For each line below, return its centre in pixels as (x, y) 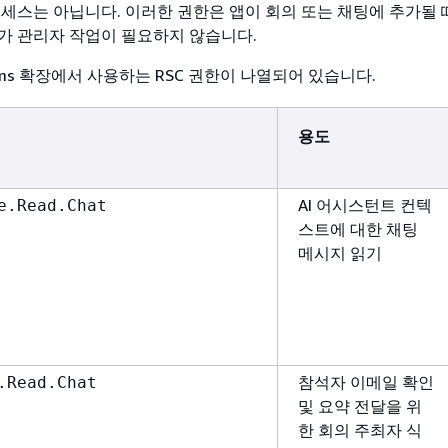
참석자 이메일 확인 (366, 382)
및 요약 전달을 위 (360, 406)
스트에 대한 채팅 (358, 229)
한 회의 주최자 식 (360, 430)
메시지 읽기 (340, 253)
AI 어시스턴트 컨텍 (365, 205)
